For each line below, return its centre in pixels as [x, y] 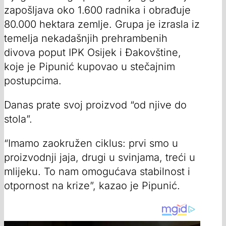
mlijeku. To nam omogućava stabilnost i [97, 171]
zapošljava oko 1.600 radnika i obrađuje [97, 10]
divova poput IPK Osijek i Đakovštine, [93, 52]
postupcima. [33, 80]
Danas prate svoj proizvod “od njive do [95, 105]
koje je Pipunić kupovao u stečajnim [90, 66]
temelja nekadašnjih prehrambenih [86, 38]
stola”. [18, 119]
